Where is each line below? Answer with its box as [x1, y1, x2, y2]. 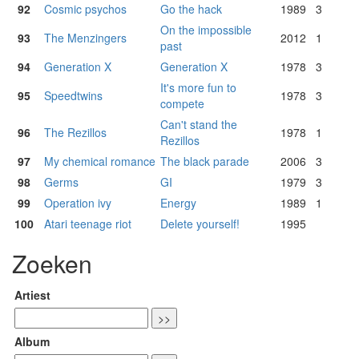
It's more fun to [160, 79, 236, 96]
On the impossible [160, 22, 252, 38]
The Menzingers [44, 30, 127, 46]
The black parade [160, 153, 249, 170]
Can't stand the [160, 116, 237, 133]
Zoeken [12, 246, 92, 281]
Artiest [14, 287, 50, 304]
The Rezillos [44, 124, 107, 141]
